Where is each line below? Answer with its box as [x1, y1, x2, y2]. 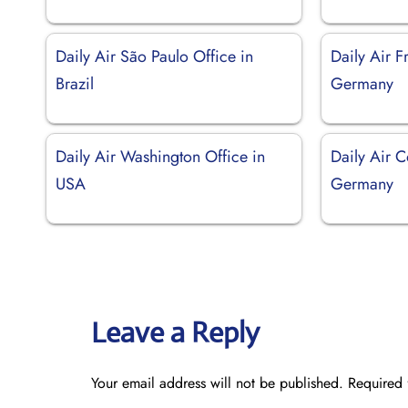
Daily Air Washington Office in [56, 144, 265, 168]
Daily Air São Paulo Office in [56, 44, 253, 68]
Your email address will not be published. [91, 372, 343, 393]
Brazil [56, 71, 94, 96]
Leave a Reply [91, 313, 260, 351]
